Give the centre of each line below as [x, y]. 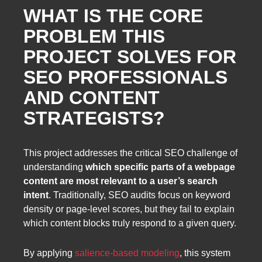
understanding [54, 167]
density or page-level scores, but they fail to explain [129, 209]
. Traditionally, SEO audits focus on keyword [139, 195]
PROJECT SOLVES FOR [130, 57]
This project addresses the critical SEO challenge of [130, 153]
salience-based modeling [127, 253]
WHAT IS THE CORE [113, 16]
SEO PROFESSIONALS [125, 77]
